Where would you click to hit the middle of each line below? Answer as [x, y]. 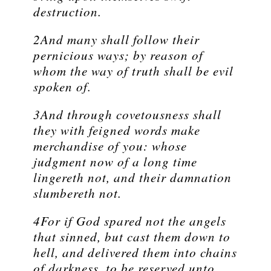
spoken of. [62, 87]
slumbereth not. [77, 193]
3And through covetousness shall [127, 115]
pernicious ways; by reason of [118, 55]
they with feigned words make [117, 130]
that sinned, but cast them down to [132, 237]
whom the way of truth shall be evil [133, 71]
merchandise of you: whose [110, 146]
